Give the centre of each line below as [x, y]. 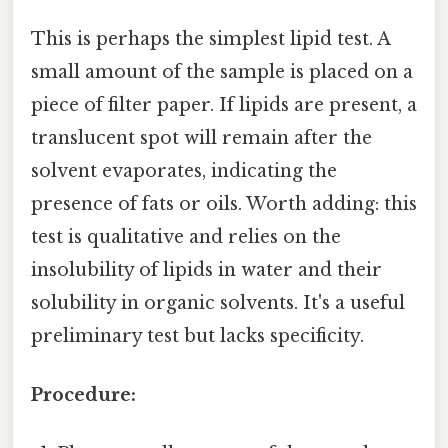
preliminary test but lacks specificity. [197, 335]
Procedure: [83, 394]
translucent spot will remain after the [201, 137]
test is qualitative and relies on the [186, 236]
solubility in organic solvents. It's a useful [218, 302]
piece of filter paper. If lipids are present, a [224, 104]
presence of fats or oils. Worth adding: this [224, 203]
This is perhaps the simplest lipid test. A [210, 38]
